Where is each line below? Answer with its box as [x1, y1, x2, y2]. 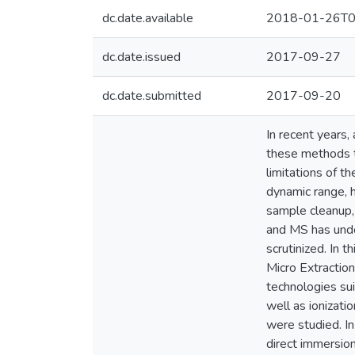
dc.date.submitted [102, 87, 201, 105]
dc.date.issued [102, 48, 181, 66]
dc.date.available [102, 10, 193, 27]
